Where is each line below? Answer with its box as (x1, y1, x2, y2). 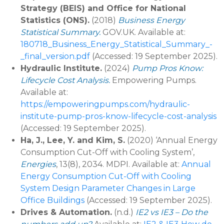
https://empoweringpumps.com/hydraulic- (20, 99, 190, 109)
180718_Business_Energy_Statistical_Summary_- (20, 39, 213, 49)
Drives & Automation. (20, 207, 112, 217)
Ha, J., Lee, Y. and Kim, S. (20, 135, 125, 145)
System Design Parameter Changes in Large (20, 183, 196, 193)
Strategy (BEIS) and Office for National (20, 3, 186, 13)
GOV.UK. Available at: (100, 27, 186, 37)
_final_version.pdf (20, 51, 90, 61)
